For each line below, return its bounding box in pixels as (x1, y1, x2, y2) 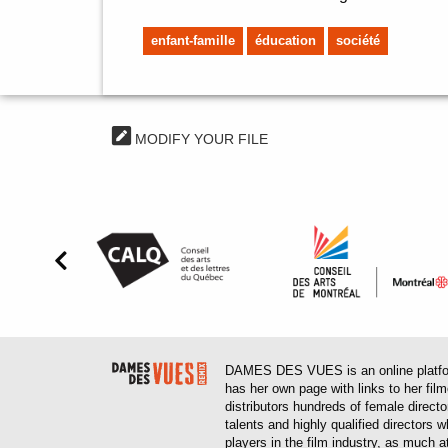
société (336, 32, 381, 48)
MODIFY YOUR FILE (130, 130, 268, 147)
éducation (255, 32, 317, 48)
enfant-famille (151, 32, 236, 48)
